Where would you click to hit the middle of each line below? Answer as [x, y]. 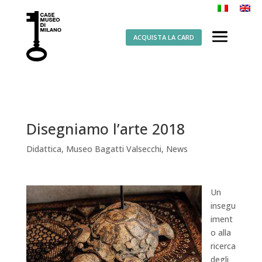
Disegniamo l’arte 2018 [105, 129]
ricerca [223, 246]
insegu [223, 206]
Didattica [44, 149]
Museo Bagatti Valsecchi [113, 149]
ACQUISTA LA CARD [163, 37]
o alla [220, 232]
